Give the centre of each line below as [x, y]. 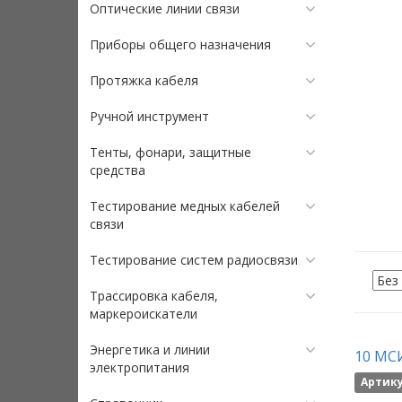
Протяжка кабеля [144, 80]
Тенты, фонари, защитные [170, 152]
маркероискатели [144, 314]
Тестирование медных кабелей [185, 206]
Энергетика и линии [150, 350]
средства [118, 170]
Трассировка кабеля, [154, 296]
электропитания [140, 367]
